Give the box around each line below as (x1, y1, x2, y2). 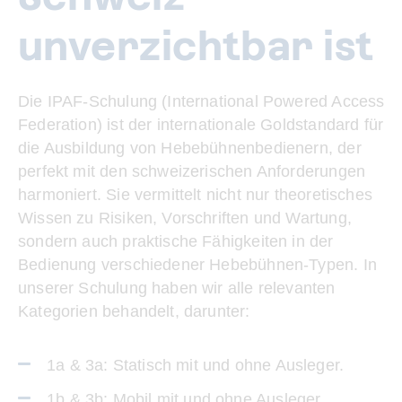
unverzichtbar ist (18, 23, 374, 69)
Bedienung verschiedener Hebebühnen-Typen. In (18, 256, 377, 274)
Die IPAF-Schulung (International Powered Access (18, 92, 385, 110)
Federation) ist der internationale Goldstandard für (18, 116, 384, 134)
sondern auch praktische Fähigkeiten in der (18, 232, 334, 250)
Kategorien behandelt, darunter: (18, 302, 250, 320)
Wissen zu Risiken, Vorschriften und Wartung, (18, 209, 352, 227)
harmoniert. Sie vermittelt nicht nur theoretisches (18, 186, 372, 204)
